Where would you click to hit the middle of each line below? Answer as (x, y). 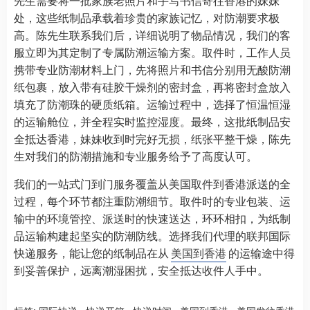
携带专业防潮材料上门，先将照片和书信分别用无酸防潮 (152, 69)
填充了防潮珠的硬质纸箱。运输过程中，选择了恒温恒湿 (152, 104)
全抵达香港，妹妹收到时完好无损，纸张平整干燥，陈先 (152, 138)
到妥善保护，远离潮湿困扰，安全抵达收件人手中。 (141, 270)
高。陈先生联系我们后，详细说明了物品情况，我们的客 (152, 35)
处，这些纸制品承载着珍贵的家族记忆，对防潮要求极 (147, 17)
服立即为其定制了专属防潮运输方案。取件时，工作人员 (152, 52)
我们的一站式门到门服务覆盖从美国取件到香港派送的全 (152, 183)
